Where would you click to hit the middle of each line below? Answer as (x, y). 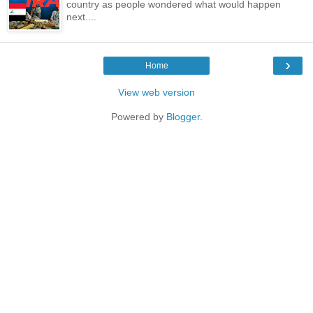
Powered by (138, 116)
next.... (82, 16)
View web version (156, 92)
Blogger (183, 116)
